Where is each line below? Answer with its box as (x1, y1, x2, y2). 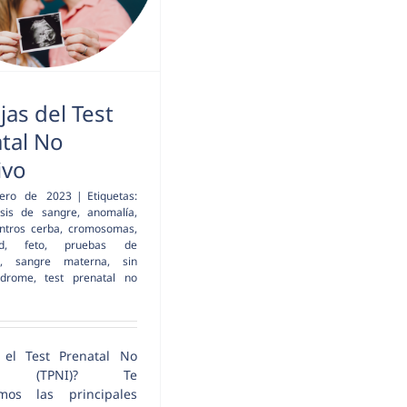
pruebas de (65, 236, 137, 253)
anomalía (86, 203, 134, 220)
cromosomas (67, 220, 134, 236)
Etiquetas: (86, 187, 137, 203)
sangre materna (15, 253, 107, 269)
